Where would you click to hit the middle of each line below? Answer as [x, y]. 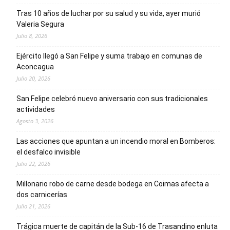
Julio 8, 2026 [32, 35]
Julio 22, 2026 [33, 163]
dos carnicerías [42, 194]
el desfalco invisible [49, 152]
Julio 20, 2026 [33, 78]
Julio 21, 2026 [33, 206]
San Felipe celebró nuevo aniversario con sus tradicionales [112, 98]
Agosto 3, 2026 [35, 121]
